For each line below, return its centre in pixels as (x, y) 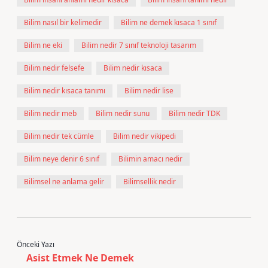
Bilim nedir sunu (123, 113)
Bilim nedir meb (50, 113)
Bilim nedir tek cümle (59, 136)
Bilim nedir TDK (194, 113)
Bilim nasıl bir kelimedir (63, 22)
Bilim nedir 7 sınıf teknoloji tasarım (139, 45)
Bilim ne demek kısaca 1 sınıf (169, 22)
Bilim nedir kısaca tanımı (65, 91)
